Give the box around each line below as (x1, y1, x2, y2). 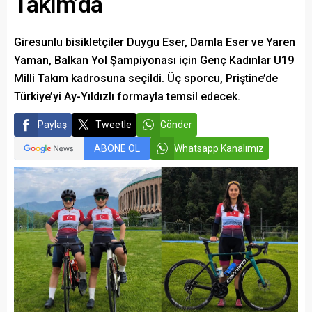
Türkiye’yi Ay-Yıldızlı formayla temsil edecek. (14, 89, 240, 103)
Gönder (160, 118, 192, 130)
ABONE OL (94, 142, 140, 154)
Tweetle (95, 118, 132, 130)
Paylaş (38, 118, 67, 130)
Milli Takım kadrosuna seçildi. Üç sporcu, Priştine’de (14, 71, 278, 85)
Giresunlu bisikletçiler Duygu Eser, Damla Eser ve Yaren (14, 35, 295, 49)
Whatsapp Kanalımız (174, 142, 264, 154)
